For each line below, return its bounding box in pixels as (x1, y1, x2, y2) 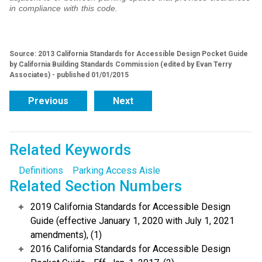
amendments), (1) (30, 229, 102, 241)
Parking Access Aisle (73, 165, 160, 177)
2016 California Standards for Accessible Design (30, 243, 230, 255)
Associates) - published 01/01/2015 (9, 71, 129, 80)
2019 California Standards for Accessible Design (30, 201, 230, 213)
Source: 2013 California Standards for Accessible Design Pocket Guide (9, 50, 248, 58)
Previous (28, 95, 68, 107)
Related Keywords (9, 142, 131, 159)
